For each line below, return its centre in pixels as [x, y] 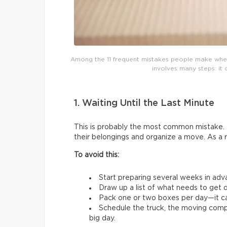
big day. [102, 218]
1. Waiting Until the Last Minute [144, 103]
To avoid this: [97, 155]
